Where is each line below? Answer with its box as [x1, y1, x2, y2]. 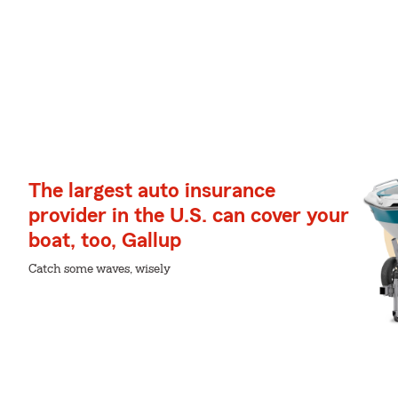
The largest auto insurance [28, 180, 275, 202]
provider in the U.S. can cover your [28, 205, 349, 227]
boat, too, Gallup [28, 230, 181, 251]
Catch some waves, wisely [28, 263, 171, 275]
